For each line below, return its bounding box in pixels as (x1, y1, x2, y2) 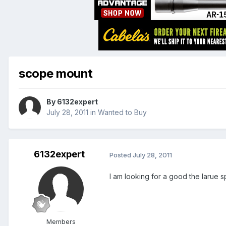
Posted (109, 150, 133, 159)
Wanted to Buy (98, 108, 147, 117)
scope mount (19, 66, 93, 81)
